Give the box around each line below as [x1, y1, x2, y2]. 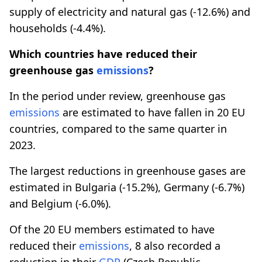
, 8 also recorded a [129, 238, 220, 253]
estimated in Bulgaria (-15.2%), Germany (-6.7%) [9, 180, 244, 194]
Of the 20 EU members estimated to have [9, 222, 215, 236]
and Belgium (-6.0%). [9, 196, 111, 211]
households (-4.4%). [9, 20, 106, 35]
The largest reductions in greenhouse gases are [9, 163, 246, 178]
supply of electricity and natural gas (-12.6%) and [9, 4, 250, 19]
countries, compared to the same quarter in [9, 121, 227, 136]
